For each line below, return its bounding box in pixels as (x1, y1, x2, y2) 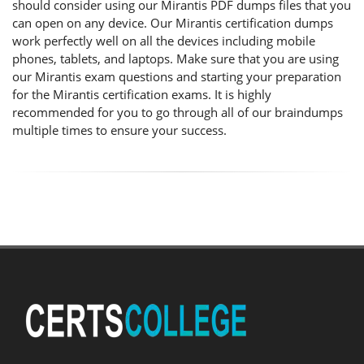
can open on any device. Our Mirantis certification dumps (12, 15, 333, 31)
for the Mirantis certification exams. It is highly (12, 86, 271, 102)
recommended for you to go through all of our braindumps (12, 104, 343, 120)
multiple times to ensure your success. (12, 122, 227, 138)
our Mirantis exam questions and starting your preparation (12, 68, 341, 84)
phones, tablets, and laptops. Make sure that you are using (12, 50, 339, 67)
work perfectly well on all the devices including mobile (12, 32, 315, 49)
